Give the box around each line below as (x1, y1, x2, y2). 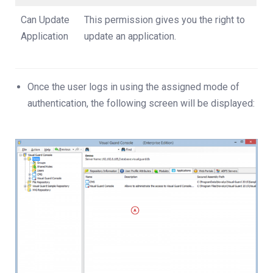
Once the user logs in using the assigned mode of (27, 81, 239, 93)
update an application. (84, 30, 176, 42)
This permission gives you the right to (84, 14, 245, 26)
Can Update (21, 14, 69, 26)
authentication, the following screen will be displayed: (27, 97, 255, 109)
